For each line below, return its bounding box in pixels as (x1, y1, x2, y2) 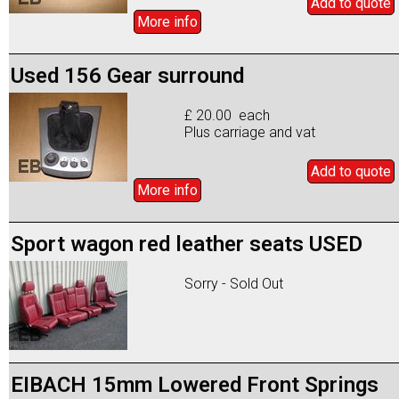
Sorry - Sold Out (184, 274, 284, 292)
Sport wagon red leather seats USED (11, 231, 362, 256)
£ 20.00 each (184, 106, 271, 124)
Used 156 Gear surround (11, 62, 244, 88)
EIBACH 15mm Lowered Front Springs (11, 371, 379, 397)
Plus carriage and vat (184, 123, 316, 141)
